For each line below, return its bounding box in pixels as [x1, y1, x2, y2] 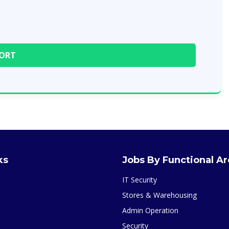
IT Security [122, 175, 157, 185]
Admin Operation [122, 205, 178, 215]
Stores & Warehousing [122, 190, 197, 200]
